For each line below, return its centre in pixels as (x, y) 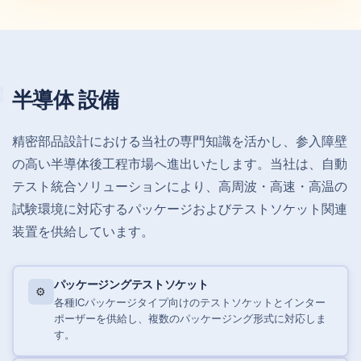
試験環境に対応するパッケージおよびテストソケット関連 (180, 208)
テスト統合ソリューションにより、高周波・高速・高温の (180, 186)
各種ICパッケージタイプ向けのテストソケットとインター (189, 303)
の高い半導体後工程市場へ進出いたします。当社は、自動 (180, 163)
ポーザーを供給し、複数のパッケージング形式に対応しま (190, 319)
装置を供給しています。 (83, 231)
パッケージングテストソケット (131, 285)
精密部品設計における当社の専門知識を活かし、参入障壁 (180, 141)
